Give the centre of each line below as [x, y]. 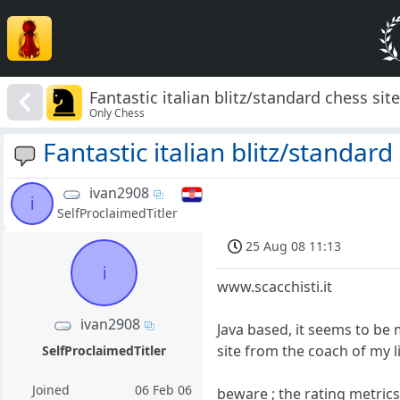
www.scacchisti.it [275, 286]
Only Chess [117, 112]
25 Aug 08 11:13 [294, 246]
